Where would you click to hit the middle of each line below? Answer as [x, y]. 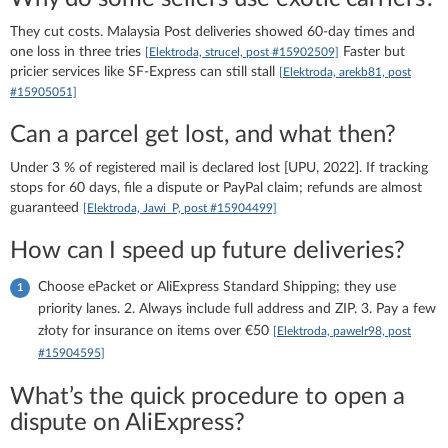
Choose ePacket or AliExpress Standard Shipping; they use [217, 286]
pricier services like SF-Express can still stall [144, 71]
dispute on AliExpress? [127, 422]
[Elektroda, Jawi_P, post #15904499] [180, 207]
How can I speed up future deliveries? [207, 250]
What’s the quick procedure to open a [207, 396]
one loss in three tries [77, 51]
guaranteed [46, 207]
